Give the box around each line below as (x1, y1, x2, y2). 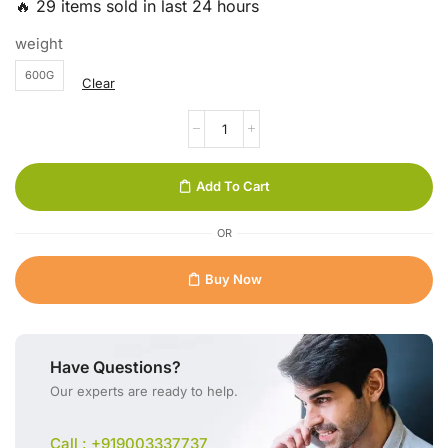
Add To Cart (196, 178, 270, 194)
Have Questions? (50, 356, 181, 377)
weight (15, 34, 63, 53)
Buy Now (204, 271, 262, 287)
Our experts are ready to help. (50, 382, 238, 399)
